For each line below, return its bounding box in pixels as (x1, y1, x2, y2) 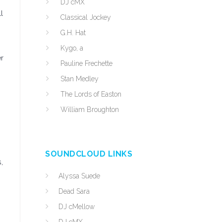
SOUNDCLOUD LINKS (45, 149, 132, 159)
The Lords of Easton (60, 90, 121, 98)
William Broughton (60, 106, 119, 113)
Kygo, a (60, 44, 83, 52)
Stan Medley (60, 75, 99, 83)
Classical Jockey (60, 13, 111, 21)
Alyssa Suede (58, 172, 100, 180)
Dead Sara (58, 187, 90, 195)
